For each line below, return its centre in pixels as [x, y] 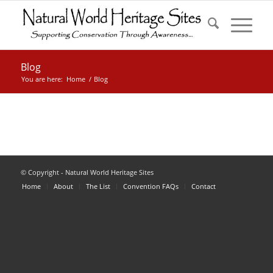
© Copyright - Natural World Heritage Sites [87, 172]
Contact [203, 186]
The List [98, 186]
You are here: [42, 79]
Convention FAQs [151, 186]
